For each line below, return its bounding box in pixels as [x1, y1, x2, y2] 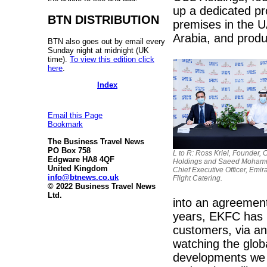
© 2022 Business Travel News [48, 181, 156, 191]
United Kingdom [48, 163, 108, 173]
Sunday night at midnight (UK [48, 45, 149, 55]
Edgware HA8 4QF [48, 154, 114, 164]
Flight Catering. [173, 173, 222, 182]
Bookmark [48, 120, 83, 129]
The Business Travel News [48, 136, 144, 146]
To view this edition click [70, 54, 154, 64]
